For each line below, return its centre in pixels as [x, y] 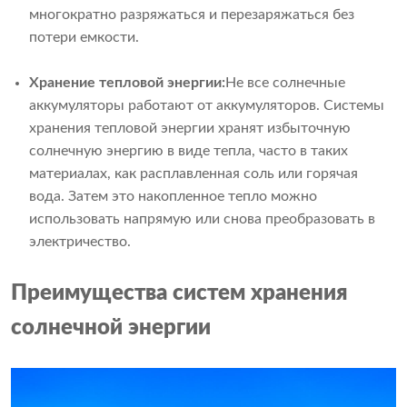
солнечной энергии [111, 328]
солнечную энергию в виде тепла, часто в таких [189, 150]
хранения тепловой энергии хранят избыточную [190, 128]
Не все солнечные [285, 82]
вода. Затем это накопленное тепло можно [173, 196]
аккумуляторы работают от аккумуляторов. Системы [207, 105]
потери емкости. [84, 37]
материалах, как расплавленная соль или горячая [194, 173]
